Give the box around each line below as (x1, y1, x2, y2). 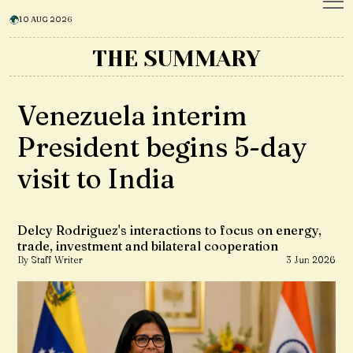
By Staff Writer (17, 254, 83, 266)
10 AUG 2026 (19, 14, 72, 24)
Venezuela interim (17, 99, 247, 132)
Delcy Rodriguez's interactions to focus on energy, (17, 222, 321, 238)
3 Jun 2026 (286, 254, 336, 266)
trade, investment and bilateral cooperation (17, 238, 278, 254)
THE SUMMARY (92, 46, 261, 72)
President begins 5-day (17, 131, 307, 164)
